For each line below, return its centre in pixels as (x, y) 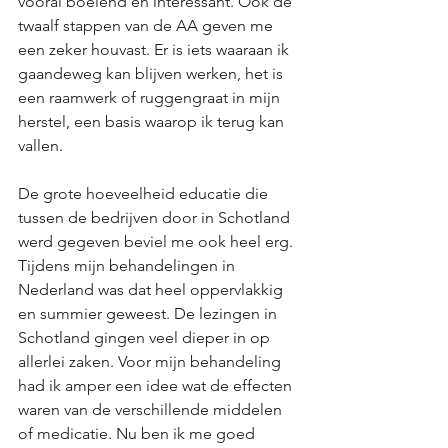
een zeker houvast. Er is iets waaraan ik (155, 49)
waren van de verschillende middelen (152, 409)
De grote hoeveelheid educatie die (145, 193)
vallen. (40, 145)
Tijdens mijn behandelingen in (128, 265)
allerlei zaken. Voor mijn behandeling (151, 361)
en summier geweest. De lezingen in (149, 313)
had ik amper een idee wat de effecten (157, 385)
